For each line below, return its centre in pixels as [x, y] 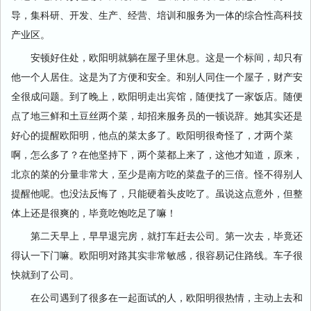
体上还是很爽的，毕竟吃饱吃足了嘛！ [94, 212]
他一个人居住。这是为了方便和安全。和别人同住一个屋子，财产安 [157, 76]
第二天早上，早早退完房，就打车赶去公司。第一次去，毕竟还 [157, 235]
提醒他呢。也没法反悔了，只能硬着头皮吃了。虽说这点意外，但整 [157, 193]
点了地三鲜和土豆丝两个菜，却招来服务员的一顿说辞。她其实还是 [157, 115]
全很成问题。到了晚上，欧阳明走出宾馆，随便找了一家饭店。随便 [157, 96]
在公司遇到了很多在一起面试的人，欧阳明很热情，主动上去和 [157, 297]
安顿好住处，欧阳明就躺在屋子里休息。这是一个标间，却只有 [157, 57]
